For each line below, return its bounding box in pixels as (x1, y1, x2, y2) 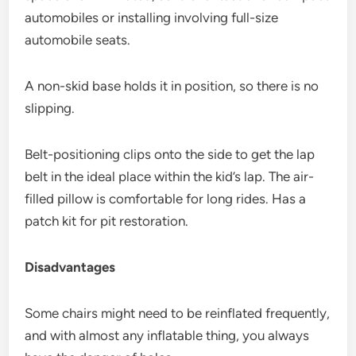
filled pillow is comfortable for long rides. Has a (25, 190, 307, 207)
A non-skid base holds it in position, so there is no (25, 77, 319, 94)
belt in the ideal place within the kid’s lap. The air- (25, 168, 315, 184)
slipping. (25, 99, 75, 116)
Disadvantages (25, 258, 116, 275)
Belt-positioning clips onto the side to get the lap (25, 145, 315, 162)
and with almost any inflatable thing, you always (25, 327, 310, 343)
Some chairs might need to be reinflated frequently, (25, 304, 331, 321)
